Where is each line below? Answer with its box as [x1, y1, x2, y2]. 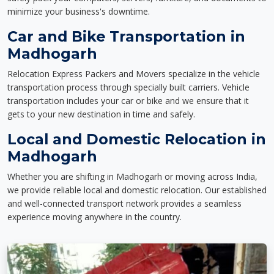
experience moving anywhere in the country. [7, 211, 182, 223]
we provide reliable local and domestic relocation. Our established [7, 184, 267, 196]
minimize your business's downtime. [7, 6, 150, 17]
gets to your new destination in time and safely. [7, 108, 195, 120]
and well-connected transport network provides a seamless [7, 198, 242, 209]
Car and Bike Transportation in [7, 28, 245, 45]
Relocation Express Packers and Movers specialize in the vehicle [7, 68, 260, 80]
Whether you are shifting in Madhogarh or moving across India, [7, 171, 257, 182]
